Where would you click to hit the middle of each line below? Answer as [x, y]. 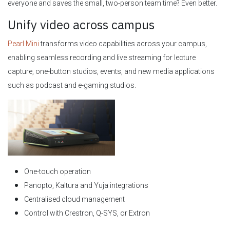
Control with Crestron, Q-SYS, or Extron [87, 213]
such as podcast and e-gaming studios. [72, 85]
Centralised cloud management [74, 199]
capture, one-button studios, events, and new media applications [111, 72]
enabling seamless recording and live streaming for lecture [102, 58]
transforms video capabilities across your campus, [123, 44]
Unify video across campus [81, 25]
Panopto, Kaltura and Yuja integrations [86, 186]
